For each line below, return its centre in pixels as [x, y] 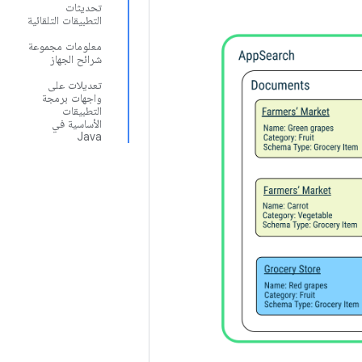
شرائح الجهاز [76, 59]
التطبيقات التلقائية [65, 20]
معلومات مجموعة [65, 46]
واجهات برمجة [72, 98]
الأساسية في [77, 124]
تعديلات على [75, 85]
